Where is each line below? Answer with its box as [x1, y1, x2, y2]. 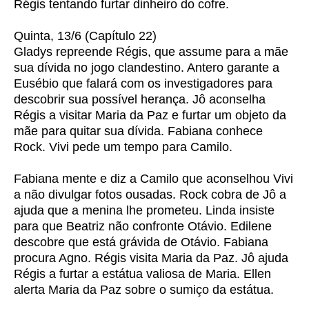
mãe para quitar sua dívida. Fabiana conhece [14, 124, 263, 138]
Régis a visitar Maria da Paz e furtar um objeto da [14, 108, 286, 122]
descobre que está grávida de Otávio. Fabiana [14, 235, 268, 249]
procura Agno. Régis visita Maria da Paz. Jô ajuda [14, 251, 288, 265]
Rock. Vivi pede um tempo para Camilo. [14, 140, 232, 154]
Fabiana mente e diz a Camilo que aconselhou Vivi [14, 172, 293, 186]
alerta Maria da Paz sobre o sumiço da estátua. [14, 283, 274, 297]
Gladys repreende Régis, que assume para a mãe [14, 45, 288, 59]
